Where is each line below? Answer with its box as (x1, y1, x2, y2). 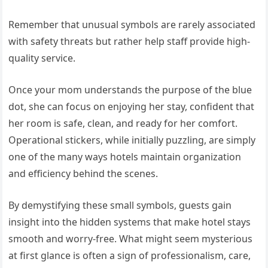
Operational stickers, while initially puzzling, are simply (8, 133, 256, 147)
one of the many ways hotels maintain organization (8, 150, 242, 164)
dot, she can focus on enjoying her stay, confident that (8, 100, 255, 114)
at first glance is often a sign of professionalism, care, (8, 249, 251, 263)
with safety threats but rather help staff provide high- (8, 35, 251, 48)
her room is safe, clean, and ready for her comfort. (8, 117, 238, 130)
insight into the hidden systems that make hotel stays (8, 215, 251, 229)
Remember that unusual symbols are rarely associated (8, 18, 256, 32)
